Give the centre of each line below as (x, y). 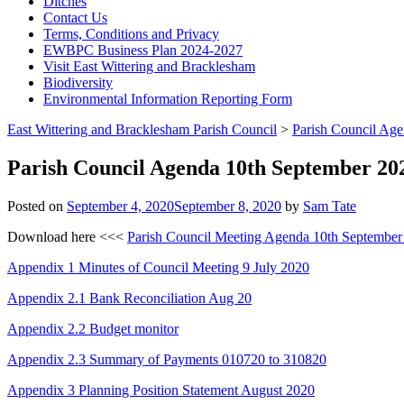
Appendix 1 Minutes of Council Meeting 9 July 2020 (158, 267)
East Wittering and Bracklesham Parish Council (142, 129)
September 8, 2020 (228, 206)
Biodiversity (78, 83)
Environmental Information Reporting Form (168, 99)
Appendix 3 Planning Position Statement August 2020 (161, 390)
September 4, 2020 (120, 206)
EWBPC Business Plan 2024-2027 (143, 50)
